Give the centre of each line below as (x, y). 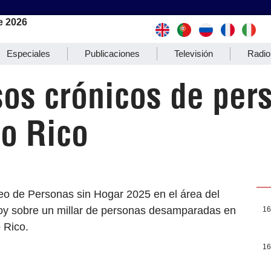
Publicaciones (112, 54)
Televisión (194, 54)
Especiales (28, 54)
